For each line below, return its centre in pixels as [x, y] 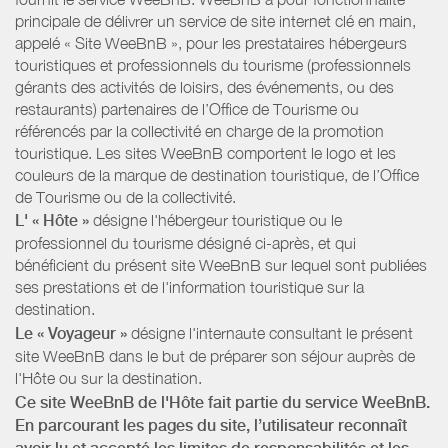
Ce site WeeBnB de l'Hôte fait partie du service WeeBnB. [222, 402]
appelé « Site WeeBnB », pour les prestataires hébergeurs [211, 42]
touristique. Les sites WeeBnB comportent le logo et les [205, 152]
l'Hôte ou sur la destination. [108, 377]
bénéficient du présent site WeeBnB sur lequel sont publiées [221, 265]
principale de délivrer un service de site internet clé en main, [215, 20]
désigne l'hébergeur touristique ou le [215, 220]
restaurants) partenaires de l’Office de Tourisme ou [187, 108]
